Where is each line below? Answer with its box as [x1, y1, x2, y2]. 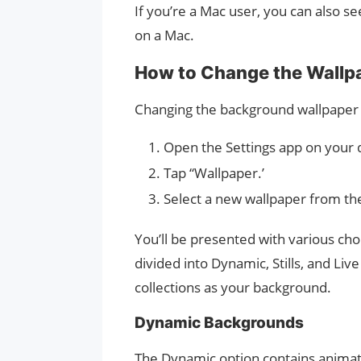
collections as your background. [135, 278, 331, 297]
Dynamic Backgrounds [135, 313, 304, 333]
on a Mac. [135, 26, 194, 45]
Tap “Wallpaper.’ [164, 164, 264, 183]
